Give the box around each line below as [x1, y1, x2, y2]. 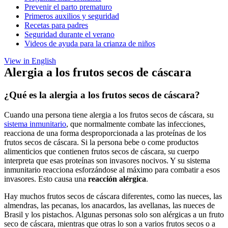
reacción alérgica [86, 174, 146, 183]
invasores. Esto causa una [4, 174, 86, 183]
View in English [4, 56, 56, 66]
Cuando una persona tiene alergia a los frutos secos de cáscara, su [4, 110, 214, 119]
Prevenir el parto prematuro [24, 3, 112, 12]
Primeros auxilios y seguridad [24, 12, 119, 21]
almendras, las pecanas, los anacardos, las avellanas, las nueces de [4, 201, 215, 210]
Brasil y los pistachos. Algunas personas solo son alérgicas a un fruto [4, 210, 224, 219]
